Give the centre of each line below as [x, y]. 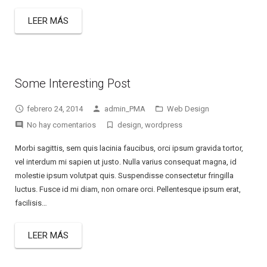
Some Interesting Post [73, 83]
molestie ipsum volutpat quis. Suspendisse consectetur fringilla [124, 176]
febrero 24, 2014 [55, 109]
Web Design [188, 109]
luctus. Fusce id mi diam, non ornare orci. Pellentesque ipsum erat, [128, 189]
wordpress [164, 125]
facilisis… [31, 203]
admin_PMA [125, 109]
